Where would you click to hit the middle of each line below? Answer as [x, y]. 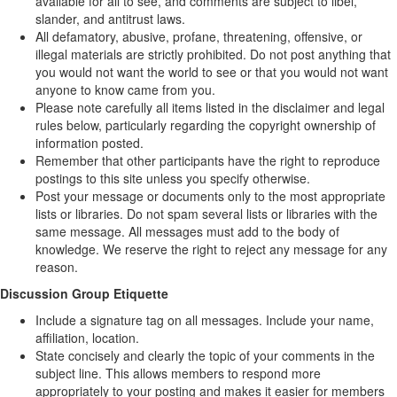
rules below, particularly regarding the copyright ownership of [206, 125]
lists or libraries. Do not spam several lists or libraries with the [206, 214]
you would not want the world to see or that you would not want [212, 72]
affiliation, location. [87, 338]
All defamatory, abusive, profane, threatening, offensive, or [199, 36]
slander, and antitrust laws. [110, 19]
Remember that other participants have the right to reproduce [208, 160]
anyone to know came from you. [125, 90]
